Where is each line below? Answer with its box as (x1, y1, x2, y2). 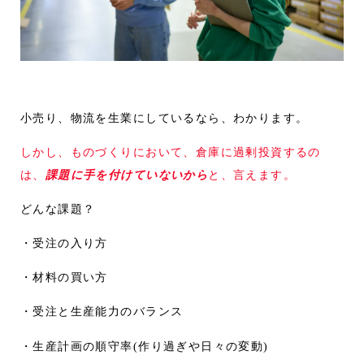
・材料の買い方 (20, 271, 108, 284)
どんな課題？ (20, 202, 96, 216)
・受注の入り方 (20, 236, 108, 250)
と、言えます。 (208, 168, 297, 181)
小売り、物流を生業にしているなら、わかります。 (20, 110, 309, 124)
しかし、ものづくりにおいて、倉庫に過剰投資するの (20, 145, 321, 158)
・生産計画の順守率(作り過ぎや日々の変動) (20, 339, 269, 353)
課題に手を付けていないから (45, 168, 209, 181)
